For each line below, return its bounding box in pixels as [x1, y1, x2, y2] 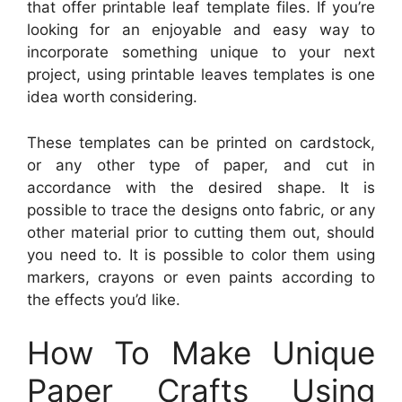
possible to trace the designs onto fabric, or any [27, 200, 375, 219]
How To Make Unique [27, 334, 375, 372]
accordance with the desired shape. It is [27, 178, 375, 197]
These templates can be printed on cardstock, [27, 133, 375, 152]
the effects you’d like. [27, 290, 180, 309]
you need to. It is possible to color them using [27, 245, 375, 264]
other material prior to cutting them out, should [27, 223, 375, 241]
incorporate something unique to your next [27, 43, 375, 62]
